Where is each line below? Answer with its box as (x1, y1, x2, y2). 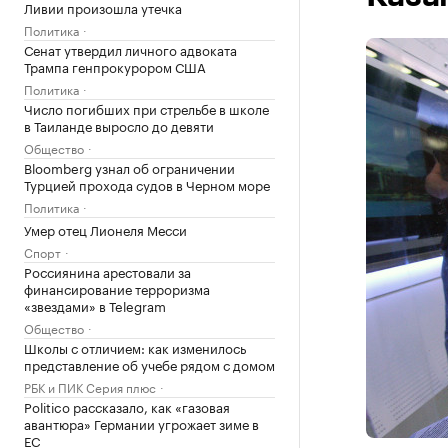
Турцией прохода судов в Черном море (24, 174, 270, 194)
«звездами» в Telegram (24, 295, 166, 315)
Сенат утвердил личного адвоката (24, 39, 237, 59)
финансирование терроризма (24, 278, 210, 298)
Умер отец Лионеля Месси (24, 219, 187, 239)
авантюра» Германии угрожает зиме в (24, 413, 259, 433)
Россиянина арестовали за (24, 261, 191, 281)
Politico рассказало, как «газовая (24, 396, 230, 416)
